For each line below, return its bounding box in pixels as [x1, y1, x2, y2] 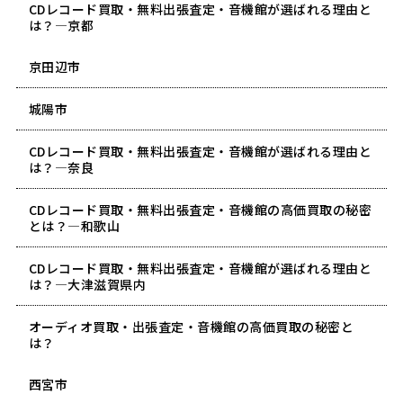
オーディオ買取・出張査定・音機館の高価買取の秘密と [28, 317, 354, 336]
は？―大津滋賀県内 [28, 274, 147, 293]
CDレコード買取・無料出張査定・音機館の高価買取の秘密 [28, 200, 372, 219]
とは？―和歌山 [28, 216, 121, 235]
